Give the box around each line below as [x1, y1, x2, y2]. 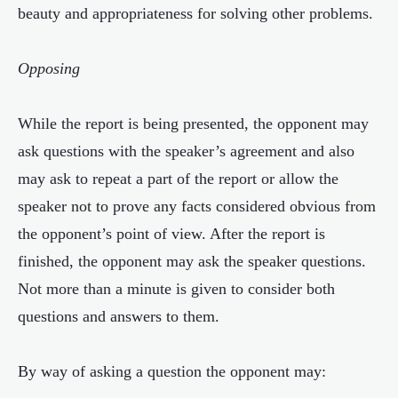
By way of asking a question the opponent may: [18, 362, 326, 380]
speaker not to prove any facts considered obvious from [18, 197, 376, 215]
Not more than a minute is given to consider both [18, 280, 335, 298]
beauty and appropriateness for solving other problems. [18, 4, 373, 22]
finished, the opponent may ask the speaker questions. [18, 252, 366, 270]
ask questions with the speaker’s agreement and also [18, 142, 354, 160]
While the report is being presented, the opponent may [18, 115, 369, 132]
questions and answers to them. [18, 307, 219, 325]
